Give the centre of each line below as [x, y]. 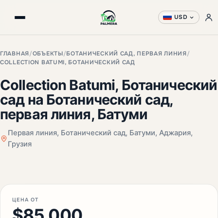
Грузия [19, 144]
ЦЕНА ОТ [26, 200]
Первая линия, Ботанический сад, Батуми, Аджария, [100, 133]
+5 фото [194, 156]
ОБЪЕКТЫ [48, 54]
